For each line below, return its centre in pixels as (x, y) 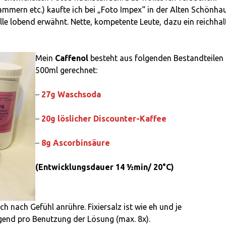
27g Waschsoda (71, 95)
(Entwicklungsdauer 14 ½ (85, 167)
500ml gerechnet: (67, 70)
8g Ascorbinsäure (76, 143)
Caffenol (72, 58)
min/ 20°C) (154, 167)
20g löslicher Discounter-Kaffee (104, 119)
